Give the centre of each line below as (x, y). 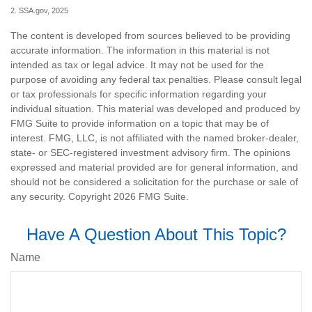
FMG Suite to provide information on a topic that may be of (140, 123)
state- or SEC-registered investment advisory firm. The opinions (150, 152)
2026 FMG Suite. (151, 196)
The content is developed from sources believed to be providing (150, 35)
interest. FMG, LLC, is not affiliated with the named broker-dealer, (155, 138)
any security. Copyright (62, 196)
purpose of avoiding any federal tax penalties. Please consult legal (156, 79)
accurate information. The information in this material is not (140, 50)
